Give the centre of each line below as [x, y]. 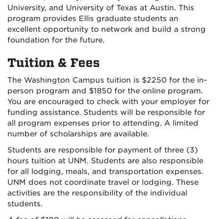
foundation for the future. [56, 40]
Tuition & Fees [54, 63]
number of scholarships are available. [78, 134]
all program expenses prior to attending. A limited [103, 123]
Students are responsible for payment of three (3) [103, 150]
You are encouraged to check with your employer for [108, 102]
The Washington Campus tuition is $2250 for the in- [107, 80]
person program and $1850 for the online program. [105, 91]
